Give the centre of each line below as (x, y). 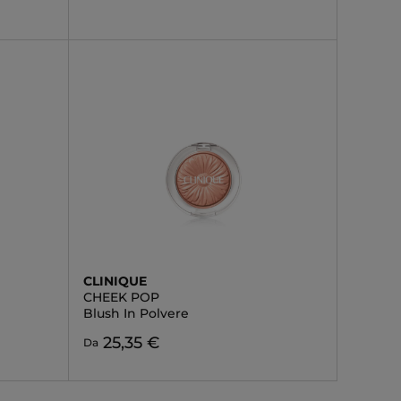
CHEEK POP (121, 297)
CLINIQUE (115, 281)
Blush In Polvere (136, 313)
